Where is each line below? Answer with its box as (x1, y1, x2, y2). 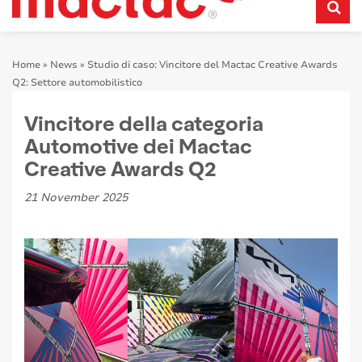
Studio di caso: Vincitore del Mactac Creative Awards (87, 58, 338, 72)
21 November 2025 (24, 190, 128, 206)
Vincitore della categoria (24, 110, 263, 136)
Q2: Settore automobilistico (12, 76, 142, 90)
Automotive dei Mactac (24, 133, 252, 158)
